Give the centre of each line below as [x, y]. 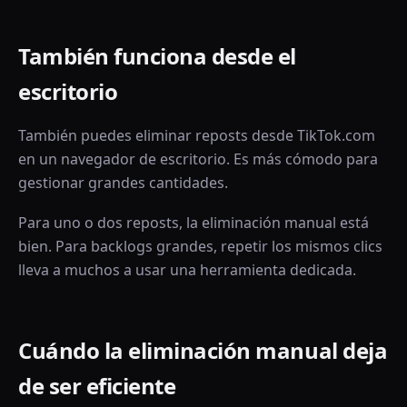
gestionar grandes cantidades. [123, 183]
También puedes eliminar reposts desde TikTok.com [197, 135]
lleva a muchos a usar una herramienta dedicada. [187, 270]
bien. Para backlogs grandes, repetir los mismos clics [200, 246]
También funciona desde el [157, 56]
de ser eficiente [97, 386]
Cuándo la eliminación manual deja [203, 350]
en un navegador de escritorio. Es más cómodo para [198, 159]
